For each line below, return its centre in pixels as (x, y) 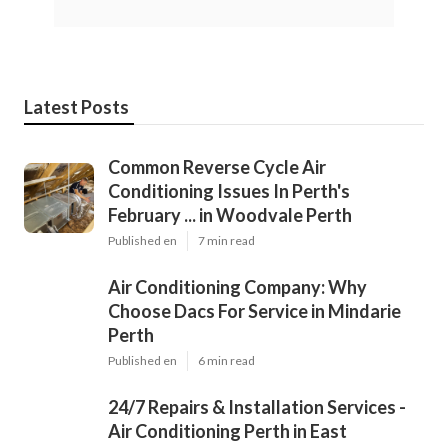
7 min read (226, 241)
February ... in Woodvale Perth (230, 215)
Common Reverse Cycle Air (217, 167)
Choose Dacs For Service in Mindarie (254, 311)
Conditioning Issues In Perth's (229, 191)
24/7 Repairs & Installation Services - (257, 407)
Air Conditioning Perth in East (227, 431)
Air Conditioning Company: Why (237, 287)
